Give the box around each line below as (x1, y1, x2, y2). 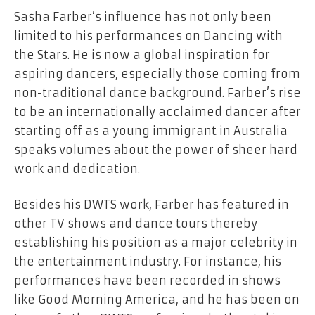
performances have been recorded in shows (14, 274, 281, 288)
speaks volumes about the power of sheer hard (14, 142, 297, 157)
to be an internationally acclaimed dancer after (14, 104, 301, 119)
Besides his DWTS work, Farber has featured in (14, 198, 289, 212)
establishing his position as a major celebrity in (14, 236, 297, 250)
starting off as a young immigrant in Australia (14, 123, 288, 138)
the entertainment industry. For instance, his (14, 255, 281, 269)
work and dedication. (14, 161, 140, 176)
